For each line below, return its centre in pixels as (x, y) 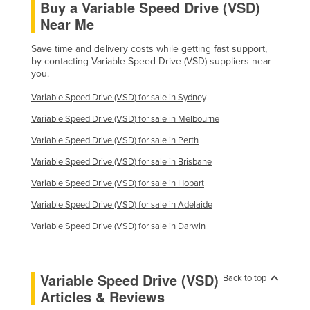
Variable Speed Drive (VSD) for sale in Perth (115, 140)
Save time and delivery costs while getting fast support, (149, 48)
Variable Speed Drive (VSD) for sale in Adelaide (122, 204)
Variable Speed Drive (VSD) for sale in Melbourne (125, 119)
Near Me (67, 24)
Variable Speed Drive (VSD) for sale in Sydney (119, 97)
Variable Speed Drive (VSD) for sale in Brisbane (121, 162)
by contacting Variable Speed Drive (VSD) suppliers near (151, 61)
